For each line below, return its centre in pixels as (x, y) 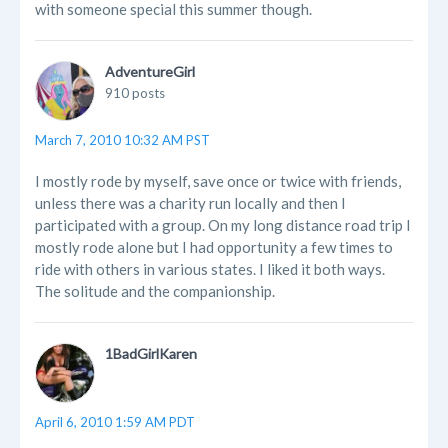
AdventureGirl (150, 72)
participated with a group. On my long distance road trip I (223, 225)
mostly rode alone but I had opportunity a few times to (214, 247)
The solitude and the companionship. (155, 291)
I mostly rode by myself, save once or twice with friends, (218, 181)
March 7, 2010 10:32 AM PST (122, 140)
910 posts (135, 93)
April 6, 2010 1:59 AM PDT (115, 422)
